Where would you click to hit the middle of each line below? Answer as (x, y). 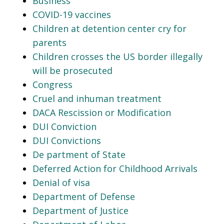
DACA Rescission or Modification (102, 112)
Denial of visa (61, 182)
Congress (52, 84)
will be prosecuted (72, 70)
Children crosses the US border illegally (117, 56)
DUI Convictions (67, 140)
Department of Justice (80, 210)
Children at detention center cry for (109, 28)
